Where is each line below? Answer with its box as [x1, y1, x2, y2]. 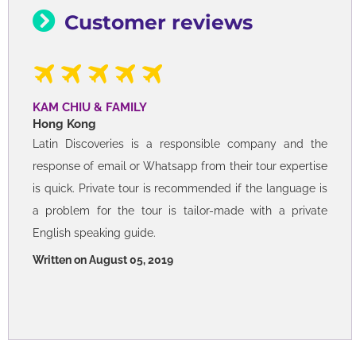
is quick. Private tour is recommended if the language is [33, 182, 327, 195]
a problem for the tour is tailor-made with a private [33, 204, 327, 218]
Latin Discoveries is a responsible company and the [33, 137, 327, 151]
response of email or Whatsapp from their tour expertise [33, 160, 327, 173]
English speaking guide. [33, 226, 156, 240]
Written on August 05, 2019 [33, 253, 173, 267]
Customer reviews [64, 10, 253, 35]
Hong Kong [33, 117, 96, 132]
